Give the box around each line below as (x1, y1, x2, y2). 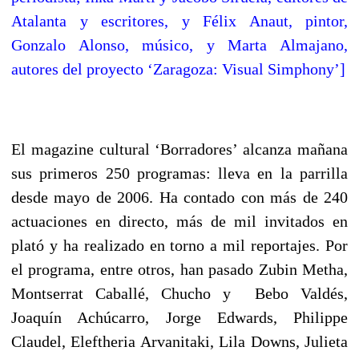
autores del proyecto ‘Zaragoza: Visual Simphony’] (11, 59, 345, 78)
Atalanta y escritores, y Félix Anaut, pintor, (11, 11, 348, 30)
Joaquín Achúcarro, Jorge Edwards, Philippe (11, 308, 348, 326)
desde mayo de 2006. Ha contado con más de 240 (11, 188, 348, 206)
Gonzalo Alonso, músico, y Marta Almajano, (11, 35, 348, 54)
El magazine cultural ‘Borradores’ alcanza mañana (11, 139, 348, 158)
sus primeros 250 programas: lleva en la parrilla (11, 163, 348, 182)
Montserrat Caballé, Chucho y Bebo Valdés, (11, 284, 348, 302)
